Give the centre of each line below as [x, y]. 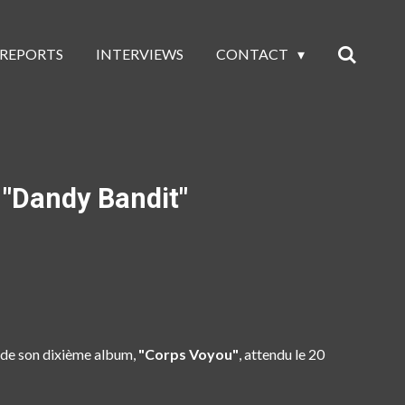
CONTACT [254, 53]
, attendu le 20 [282, 354]
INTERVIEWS [140, 53]
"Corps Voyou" [188, 354]
